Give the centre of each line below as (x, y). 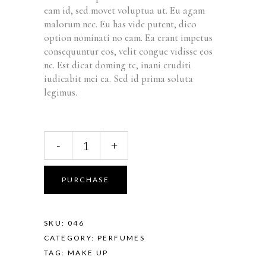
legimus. (61, 93)
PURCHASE (86, 180)
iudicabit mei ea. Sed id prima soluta (118, 79)
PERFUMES (121, 238)
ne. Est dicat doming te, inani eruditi (118, 65)
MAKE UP (88, 253)
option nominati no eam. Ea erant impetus (128, 38)
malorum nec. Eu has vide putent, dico (120, 24)
